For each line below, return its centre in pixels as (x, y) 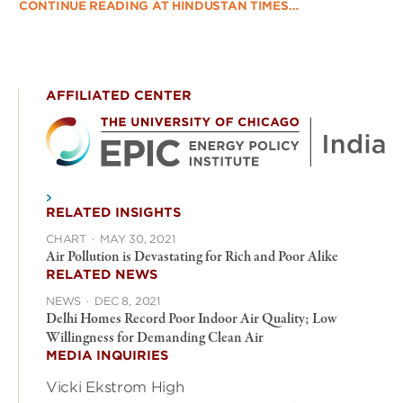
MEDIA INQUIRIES (107, 356)
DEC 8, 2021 (128, 301)
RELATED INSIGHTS (113, 213)
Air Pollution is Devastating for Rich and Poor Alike (192, 258)
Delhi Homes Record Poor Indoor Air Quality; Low (192, 320)
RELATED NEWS (102, 275)
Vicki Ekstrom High (115, 388)
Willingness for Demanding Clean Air (155, 339)
